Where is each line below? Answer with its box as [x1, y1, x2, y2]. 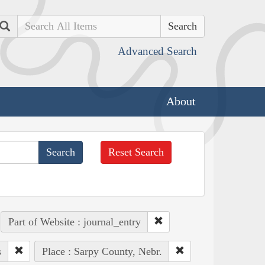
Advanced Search [118, 45, 197, 57]
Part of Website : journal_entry [8, 215, 141, 228]
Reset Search [108, 146, 164, 158]
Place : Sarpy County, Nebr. [41, 245, 162, 257]
